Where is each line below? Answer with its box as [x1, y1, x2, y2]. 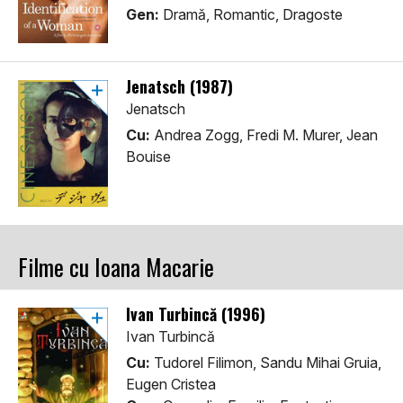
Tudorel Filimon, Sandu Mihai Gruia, [150, 354, 381, 372]
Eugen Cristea [126, 375, 216, 394]
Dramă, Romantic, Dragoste [159, 5, 343, 24]
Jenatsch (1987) [126, 75, 233, 99]
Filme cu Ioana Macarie [18, 249, 214, 285]
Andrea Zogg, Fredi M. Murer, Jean [150, 126, 378, 145]
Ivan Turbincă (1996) [126, 302, 265, 327]
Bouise [126, 148, 171, 166]
